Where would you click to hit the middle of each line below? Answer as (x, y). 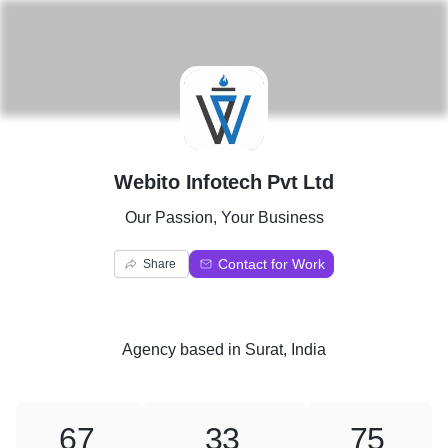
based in (210, 349)
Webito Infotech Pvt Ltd (224, 182)
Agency (149, 349)
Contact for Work (271, 264)
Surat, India (285, 349)
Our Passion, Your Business (224, 217)
